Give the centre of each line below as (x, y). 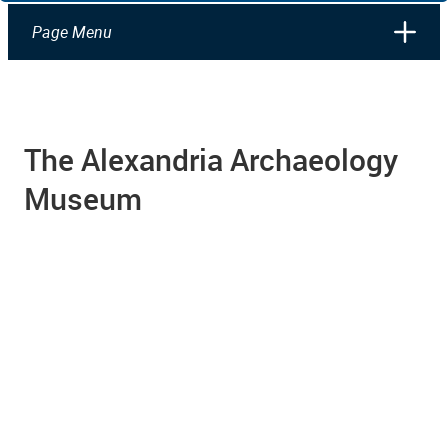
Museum (83, 198)
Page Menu (72, 31)
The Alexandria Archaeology (211, 159)
